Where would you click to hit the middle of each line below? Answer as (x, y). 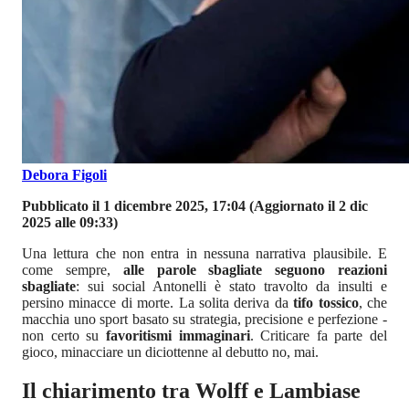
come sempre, (73, 270)
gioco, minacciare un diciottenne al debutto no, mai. (170, 352)
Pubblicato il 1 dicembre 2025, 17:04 (134, 206)
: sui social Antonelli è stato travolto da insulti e (231, 287)
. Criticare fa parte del (318, 336)
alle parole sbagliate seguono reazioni (255, 270)
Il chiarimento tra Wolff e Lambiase (191, 391)
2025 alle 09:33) (70, 223)
